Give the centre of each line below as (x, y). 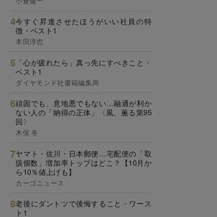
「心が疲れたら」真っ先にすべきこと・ (84, 62)
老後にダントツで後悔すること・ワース (84, 203)
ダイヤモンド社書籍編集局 (57, 82)
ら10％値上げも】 (46, 171)
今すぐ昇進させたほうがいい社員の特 (84, 21)
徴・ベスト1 (36, 31)
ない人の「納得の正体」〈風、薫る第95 (84, 112)
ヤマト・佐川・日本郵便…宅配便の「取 (84, 153)
